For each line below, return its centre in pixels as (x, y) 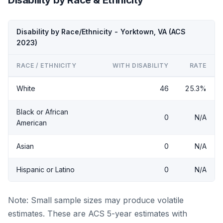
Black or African (42, 111)
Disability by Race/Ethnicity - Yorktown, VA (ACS (101, 31)
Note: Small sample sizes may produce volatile (96, 200)
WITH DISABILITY (141, 65)
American (32, 122)
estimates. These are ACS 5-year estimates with (98, 213)
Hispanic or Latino (46, 169)
